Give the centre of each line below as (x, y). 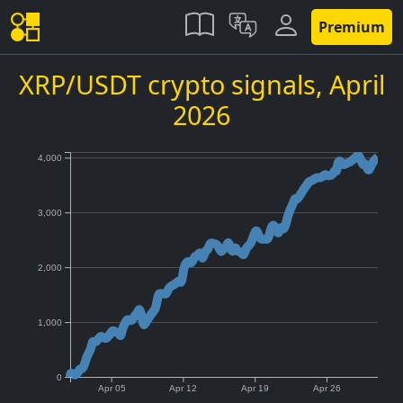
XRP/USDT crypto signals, (174, 84)
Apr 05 (112, 389)
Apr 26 (327, 389)
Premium (352, 27)
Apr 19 (255, 389)
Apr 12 (184, 389)
